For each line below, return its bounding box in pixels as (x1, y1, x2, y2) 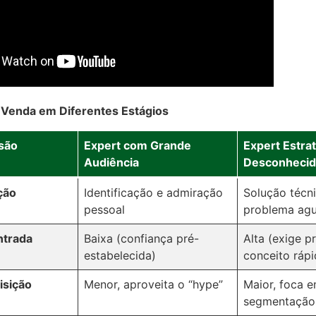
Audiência (84, 155, 139, 169)
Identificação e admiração (84, 186, 223, 200)
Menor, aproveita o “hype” (84, 277, 223, 291)
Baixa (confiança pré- (84, 231, 199, 245)
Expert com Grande (84, 138, 191, 152)
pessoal (84, 202, 125, 217)
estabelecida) (84, 248, 156, 262)
